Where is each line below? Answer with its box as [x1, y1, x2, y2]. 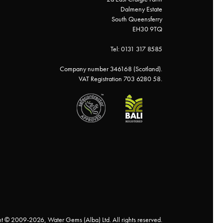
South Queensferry [111, 14, 162, 23]
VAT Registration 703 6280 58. [79, 74, 162, 83]
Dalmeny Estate [120, 4, 162, 13]
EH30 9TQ [132, 24, 162, 33]
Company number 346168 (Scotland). [60, 64, 162, 73]
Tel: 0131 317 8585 [111, 44, 162, 53]
